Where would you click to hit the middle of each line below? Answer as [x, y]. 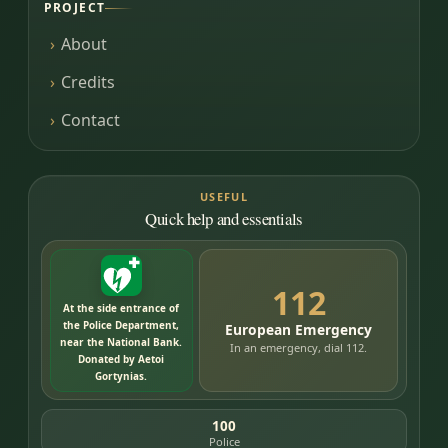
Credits [87, 81]
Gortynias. [121, 376]
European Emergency [299, 329]
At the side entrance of [121, 308]
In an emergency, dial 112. [299, 348]
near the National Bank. [121, 342]
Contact [90, 119]
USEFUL [224, 197]
